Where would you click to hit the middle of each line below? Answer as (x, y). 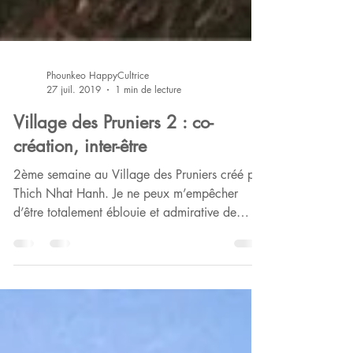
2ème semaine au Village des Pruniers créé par (139, 244)
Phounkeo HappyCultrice (98, 145)
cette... (32, 301)
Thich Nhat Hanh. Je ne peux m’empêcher (126, 263)
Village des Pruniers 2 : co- (113, 191)
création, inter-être (80, 215)
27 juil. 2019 (74, 159)
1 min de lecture (148, 159)
